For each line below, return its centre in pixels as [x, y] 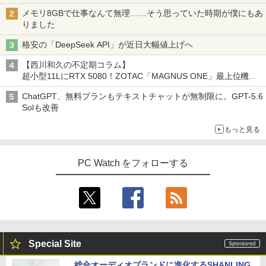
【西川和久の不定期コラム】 [76, 65]
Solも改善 [42, 108]
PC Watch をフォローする [133, 163]
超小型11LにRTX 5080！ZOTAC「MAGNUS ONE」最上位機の [140, 76]
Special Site [55, 244]
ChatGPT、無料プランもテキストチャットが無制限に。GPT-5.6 [142, 96]
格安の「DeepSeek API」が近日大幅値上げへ [109, 45]
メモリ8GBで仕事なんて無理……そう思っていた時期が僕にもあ [142, 13]
